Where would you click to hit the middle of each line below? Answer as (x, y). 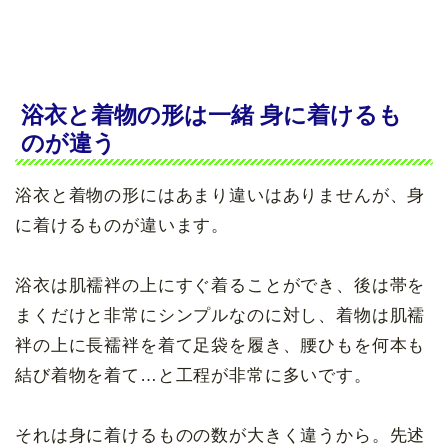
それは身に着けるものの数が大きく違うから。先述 (220, 436)
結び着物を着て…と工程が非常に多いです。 (193, 376)
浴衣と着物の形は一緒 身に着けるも (211, 115)
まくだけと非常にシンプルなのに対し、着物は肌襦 (220, 316)
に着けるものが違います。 (122, 226)
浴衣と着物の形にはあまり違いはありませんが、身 (220, 196)
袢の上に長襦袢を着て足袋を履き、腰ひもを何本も (220, 346)
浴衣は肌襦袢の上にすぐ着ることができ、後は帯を (220, 286)
